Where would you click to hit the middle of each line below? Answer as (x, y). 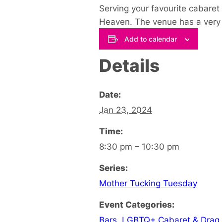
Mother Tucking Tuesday (148, 183)
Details (129, 65)
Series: (113, 167)
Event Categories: (137, 204)
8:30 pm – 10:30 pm (139, 146)
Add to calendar (150, 39)
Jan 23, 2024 (126, 110)
